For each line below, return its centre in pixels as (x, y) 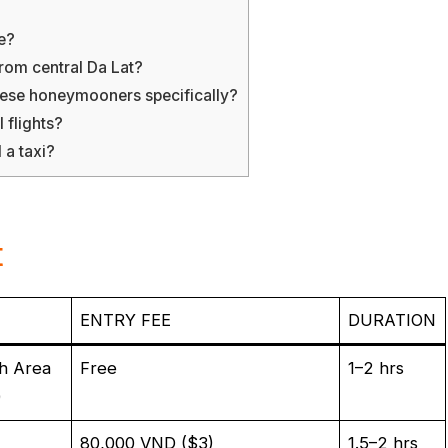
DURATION (392, 319)
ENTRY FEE (126, 319)
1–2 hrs (376, 367)
